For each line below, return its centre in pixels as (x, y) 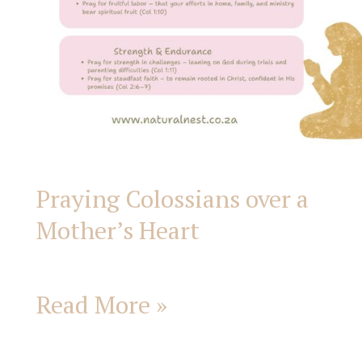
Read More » (102, 305)
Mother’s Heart (118, 231)
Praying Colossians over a (173, 199)
